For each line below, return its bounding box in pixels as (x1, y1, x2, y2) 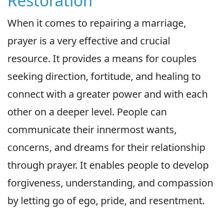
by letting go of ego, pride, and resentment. (7, 193, 205, 207)
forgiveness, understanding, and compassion (7, 176, 213, 189)
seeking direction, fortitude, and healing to (7, 69, 201, 83)
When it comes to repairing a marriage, (7, 16, 186, 30)
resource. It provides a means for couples (7, 51, 197, 65)
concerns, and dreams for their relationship (7, 140, 205, 154)
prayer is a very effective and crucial (7, 34, 170, 47)
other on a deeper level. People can (7, 105, 167, 118)
